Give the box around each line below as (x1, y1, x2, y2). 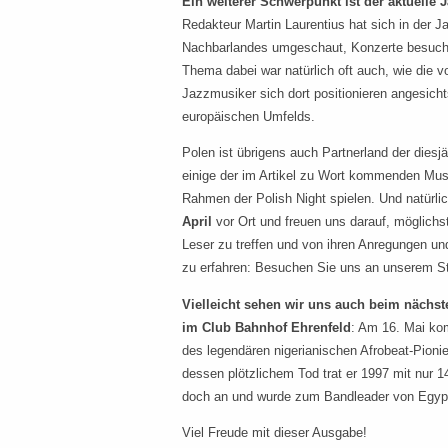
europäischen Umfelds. (182, 109, 315, 125)
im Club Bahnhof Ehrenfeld (182, 319, 351, 335)
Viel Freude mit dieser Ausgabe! (182, 424, 367, 440)
